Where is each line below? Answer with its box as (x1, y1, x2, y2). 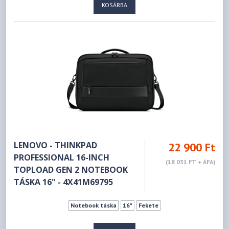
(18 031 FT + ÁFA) (165, 158, 215, 166)
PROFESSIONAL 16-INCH (14, 152, 110, 164)
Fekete (138, 201, 158, 209)
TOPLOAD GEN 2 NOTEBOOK (14, 164, 128, 176)
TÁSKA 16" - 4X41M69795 (14, 176, 113, 188)
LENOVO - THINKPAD (14, 140, 98, 151)
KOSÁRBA (102, 1, 127, 9)
